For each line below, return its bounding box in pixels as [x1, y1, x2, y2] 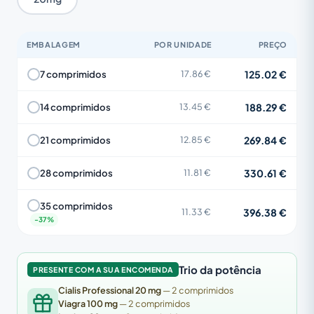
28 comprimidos [40, 167, 113, 179]
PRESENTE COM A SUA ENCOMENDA [33, 264, 173, 274]
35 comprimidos [40, 199, 113, 212]
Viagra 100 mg [58, 297, 118, 309]
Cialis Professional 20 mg [58, 284, 161, 296]
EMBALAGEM [27, 39, 81, 49]
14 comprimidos [40, 101, 111, 113]
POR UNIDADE [153, 39, 212, 49]
